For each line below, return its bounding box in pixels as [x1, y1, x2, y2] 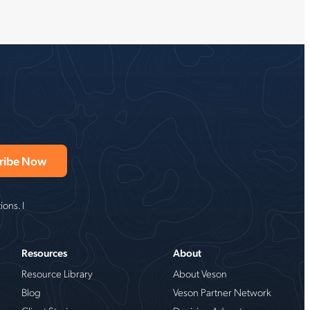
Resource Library [21, 266, 93, 280]
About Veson [173, 266, 227, 280]
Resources [21, 245, 67, 259]
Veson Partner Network [173, 284, 271, 299]
